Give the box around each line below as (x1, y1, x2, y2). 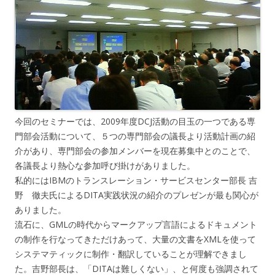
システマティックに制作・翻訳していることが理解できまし (15, 247, 247, 260)
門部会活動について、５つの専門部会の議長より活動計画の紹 (15, 130, 255, 142)
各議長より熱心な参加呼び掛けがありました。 (15, 159, 195, 171)
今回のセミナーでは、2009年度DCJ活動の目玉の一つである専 (15, 115, 255, 127)
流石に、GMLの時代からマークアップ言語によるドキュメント (15, 218, 257, 230)
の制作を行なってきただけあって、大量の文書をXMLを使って (15, 233, 256, 245)
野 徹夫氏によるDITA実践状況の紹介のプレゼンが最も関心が (15, 188, 258, 201)
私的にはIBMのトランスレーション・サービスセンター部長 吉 (15, 174, 257, 186)
